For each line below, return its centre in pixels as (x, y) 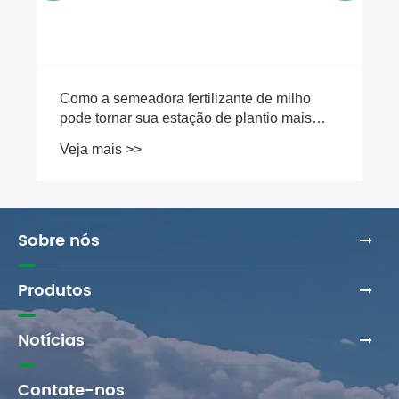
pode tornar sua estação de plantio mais (186, 118)
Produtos (55, 290)
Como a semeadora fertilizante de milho (185, 99)
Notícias (51, 340)
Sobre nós (59, 240)
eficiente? (90, 138)
